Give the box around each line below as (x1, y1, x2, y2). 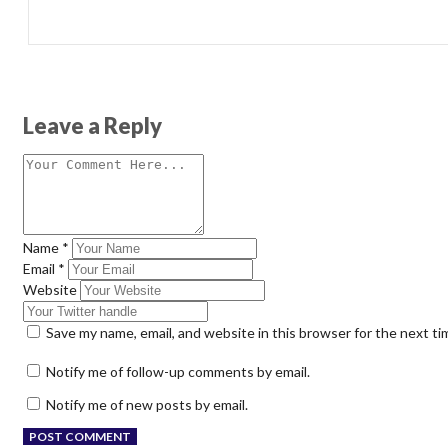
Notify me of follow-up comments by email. (46, 363, 310, 381)
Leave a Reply (23, 112, 162, 140)
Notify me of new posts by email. (46, 396, 248, 414)
